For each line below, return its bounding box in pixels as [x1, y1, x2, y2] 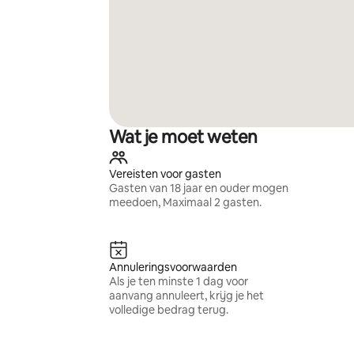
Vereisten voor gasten [108, 167, 221, 181]
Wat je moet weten [108, 126, 258, 149]
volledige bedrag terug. [108, 303, 228, 317]
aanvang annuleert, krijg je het [108, 288, 264, 303]
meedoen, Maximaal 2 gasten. [108, 195, 262, 209]
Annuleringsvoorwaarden [108, 260, 237, 274]
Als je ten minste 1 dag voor [108, 274, 248, 288]
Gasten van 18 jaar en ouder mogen [108, 181, 288, 195]
